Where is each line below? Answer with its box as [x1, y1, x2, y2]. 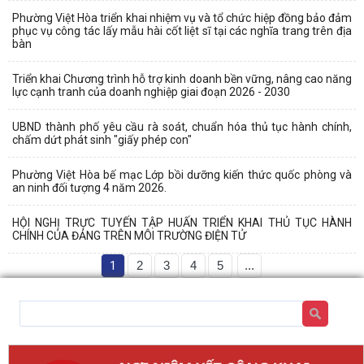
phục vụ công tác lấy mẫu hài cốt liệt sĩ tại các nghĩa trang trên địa [12, 24, 352, 37]
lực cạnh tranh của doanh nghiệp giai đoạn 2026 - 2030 [12, 84, 290, 98]
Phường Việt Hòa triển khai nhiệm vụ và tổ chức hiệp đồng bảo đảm [12, 11, 352, 24]
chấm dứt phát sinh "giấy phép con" [12, 132, 192, 146]
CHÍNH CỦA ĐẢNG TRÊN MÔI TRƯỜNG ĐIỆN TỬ [12, 228, 246, 242]
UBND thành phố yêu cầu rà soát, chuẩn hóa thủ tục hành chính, [12, 119, 352, 133]
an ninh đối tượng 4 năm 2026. [12, 180, 167, 194]
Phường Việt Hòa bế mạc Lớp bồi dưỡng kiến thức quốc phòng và [12, 167, 352, 181]
